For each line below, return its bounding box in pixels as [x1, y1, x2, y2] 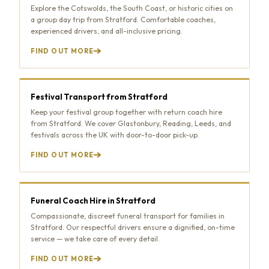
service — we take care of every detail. [31, 234, 160, 243]
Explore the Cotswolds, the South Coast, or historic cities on [31, 3, 233, 13]
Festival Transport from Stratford [31, 91, 168, 101]
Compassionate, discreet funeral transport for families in [31, 211, 225, 220]
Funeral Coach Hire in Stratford [31, 195, 156, 205]
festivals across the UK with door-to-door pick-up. [31, 130, 199, 139]
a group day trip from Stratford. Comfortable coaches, [31, 14, 216, 24]
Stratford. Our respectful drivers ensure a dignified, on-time [31, 222, 235, 232]
